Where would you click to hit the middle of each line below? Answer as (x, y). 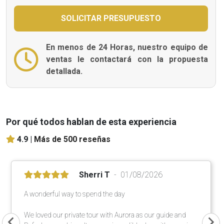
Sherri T (94, 174)
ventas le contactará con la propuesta (127, 59)
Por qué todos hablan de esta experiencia (91, 121)
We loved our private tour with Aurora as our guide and (105, 215)
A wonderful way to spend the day (74, 194)
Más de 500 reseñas (72, 139)
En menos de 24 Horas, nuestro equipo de (127, 47)
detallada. (64, 71)
